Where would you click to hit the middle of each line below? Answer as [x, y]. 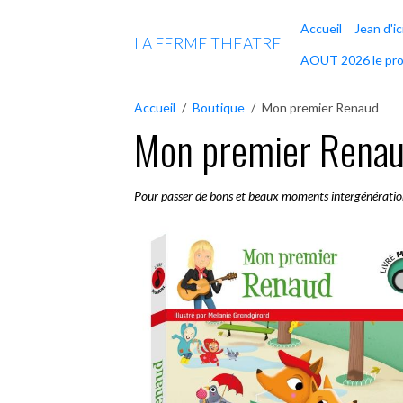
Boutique [219, 107]
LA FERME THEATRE [208, 44]
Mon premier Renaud [321, 107]
